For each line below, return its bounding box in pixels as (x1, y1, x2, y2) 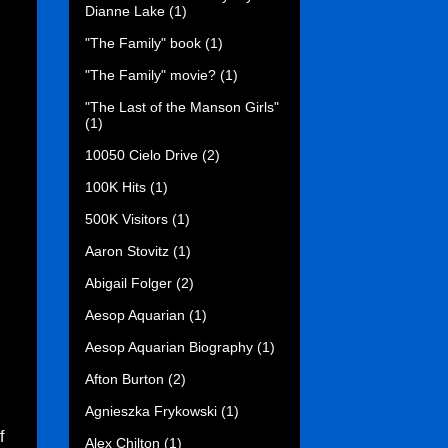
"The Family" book (85, 34, 201, 51)
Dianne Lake (85, 2, 165, 19)
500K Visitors (85, 210, 168, 227)
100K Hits (85, 178, 146, 195)
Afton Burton (85, 370, 164, 387)
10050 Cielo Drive (85, 146, 198, 163)
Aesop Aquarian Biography (85, 338, 253, 355)
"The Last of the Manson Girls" (85, 98, 279, 115)
